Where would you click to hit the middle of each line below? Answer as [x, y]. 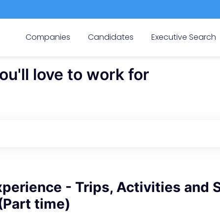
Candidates [110, 37]
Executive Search [184, 37]
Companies [48, 37]
